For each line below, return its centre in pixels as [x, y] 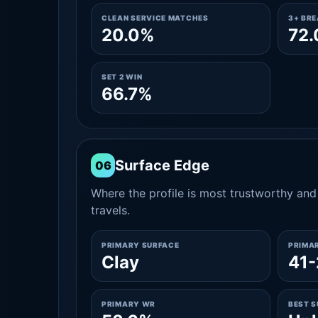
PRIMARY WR [128, 304]
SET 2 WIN [122, 77]
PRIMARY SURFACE [141, 245]
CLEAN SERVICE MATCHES [155, 18]
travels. [110, 210]
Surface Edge [162, 165]
